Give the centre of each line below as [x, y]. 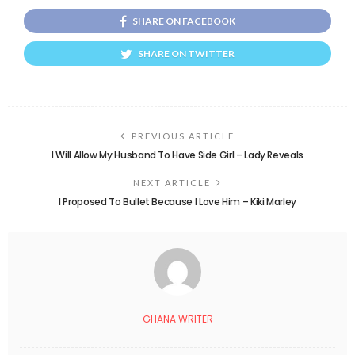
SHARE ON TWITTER [186, 53]
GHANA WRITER [177, 319]
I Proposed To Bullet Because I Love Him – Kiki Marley [177, 201]
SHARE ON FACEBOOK [184, 21]
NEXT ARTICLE [172, 182]
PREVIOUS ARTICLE [183, 136]
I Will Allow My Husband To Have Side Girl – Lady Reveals [177, 155]
